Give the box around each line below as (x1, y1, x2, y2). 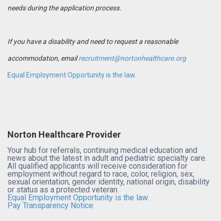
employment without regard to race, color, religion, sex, (7, 169, 194, 179)
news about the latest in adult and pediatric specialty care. (7, 153, 207, 163)
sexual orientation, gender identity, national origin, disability (7, 177, 210, 186)
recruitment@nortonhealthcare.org (78, 54, 186, 62)
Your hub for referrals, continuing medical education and (7, 145, 197, 155)
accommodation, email (7, 54, 78, 62)
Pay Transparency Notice (7, 200, 93, 210)
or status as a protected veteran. (7, 184, 119, 194)
